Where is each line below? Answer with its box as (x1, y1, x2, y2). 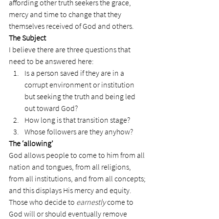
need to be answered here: (9, 56, 94, 66)
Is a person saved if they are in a (24, 68, 126, 78)
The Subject (9, 33, 46, 43)
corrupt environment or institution (24, 80, 136, 89)
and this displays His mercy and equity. (9, 185, 131, 195)
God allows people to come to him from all (9, 150, 146, 160)
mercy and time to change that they (9, 9, 123, 19)
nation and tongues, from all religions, (9, 162, 132, 172)
